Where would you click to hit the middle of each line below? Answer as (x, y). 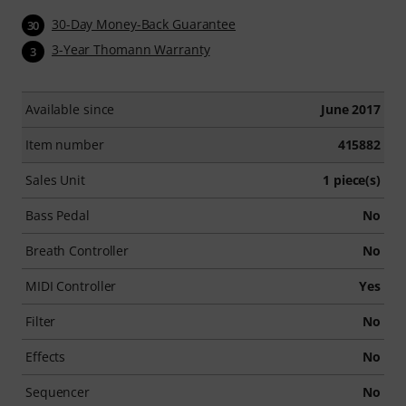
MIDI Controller (71, 285)
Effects (46, 356)
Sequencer (58, 391)
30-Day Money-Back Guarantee (144, 24)
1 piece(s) (352, 179)
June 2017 (350, 109)
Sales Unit (55, 179)
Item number (65, 144)
